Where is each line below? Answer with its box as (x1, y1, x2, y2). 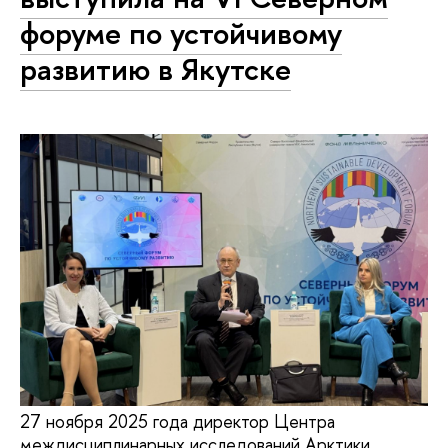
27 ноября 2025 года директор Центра (20, 409, 335, 435)
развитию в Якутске (20, 48, 291, 90)
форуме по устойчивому (20, 12, 342, 54)
